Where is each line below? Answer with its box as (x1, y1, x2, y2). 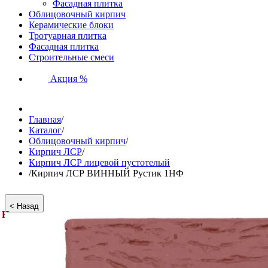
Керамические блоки (29, 20, 114, 30)
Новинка (2, 209, 40, 220)
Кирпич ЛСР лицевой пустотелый (29, 157, 170, 167)
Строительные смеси (29, 52, 114, 62)
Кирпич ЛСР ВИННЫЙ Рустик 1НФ (31, 168, 184, 178)
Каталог (29, 125, 62, 135)
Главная (29, 114, 61, 124)
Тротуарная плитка (29, 31, 106, 41)
